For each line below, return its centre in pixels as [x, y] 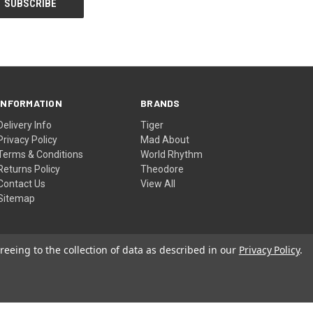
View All [158, 183]
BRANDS [160, 103]
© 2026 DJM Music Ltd [213, 296]
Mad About [165, 139]
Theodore [162, 169]
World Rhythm [172, 154]
